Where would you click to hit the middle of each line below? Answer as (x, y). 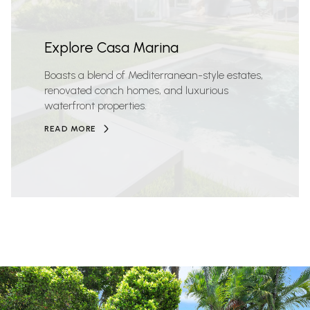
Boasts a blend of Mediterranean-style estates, (154, 75)
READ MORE (70, 129)
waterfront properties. (95, 106)
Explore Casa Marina (111, 47)
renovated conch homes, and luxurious (136, 90)
